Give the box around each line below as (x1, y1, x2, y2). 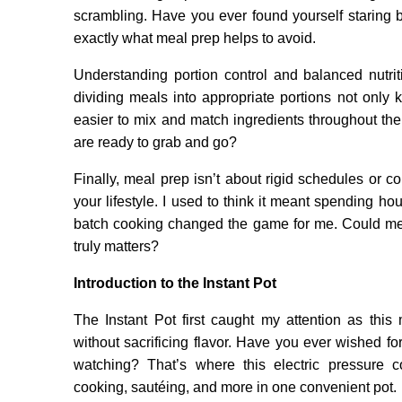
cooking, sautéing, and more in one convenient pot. (74, 380, 397, 396)
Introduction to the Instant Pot (74, 275, 276, 292)
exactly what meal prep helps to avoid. (74, 31, 316, 47)
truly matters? (74, 239, 159, 255)
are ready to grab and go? (74, 135, 237, 151)
